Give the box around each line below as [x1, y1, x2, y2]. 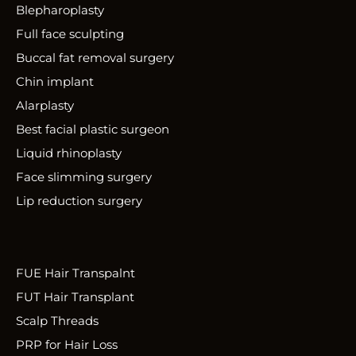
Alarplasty [16, 98, 74, 114]
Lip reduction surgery [16, 193, 142, 209]
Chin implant [16, 74, 94, 90]
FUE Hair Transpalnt [16, 265, 135, 281]
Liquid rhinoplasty [16, 145, 122, 161]
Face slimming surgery [16, 169, 152, 185]
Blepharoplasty [16, 2, 104, 18]
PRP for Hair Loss [16, 337, 118, 353]
